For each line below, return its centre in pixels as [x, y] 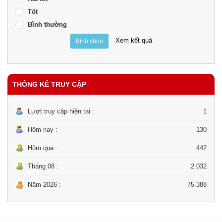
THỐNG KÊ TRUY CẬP [49, 84]
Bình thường [47, 25]
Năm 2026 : [44, 185]
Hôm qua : [43, 148]
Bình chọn [89, 41]
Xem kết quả [134, 41]
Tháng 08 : [43, 166]
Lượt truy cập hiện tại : [61, 111]
